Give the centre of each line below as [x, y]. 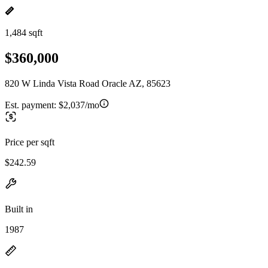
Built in [19, 209]
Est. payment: [32, 105]
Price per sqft [30, 142]
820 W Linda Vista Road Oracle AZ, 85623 [88, 83]
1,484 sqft [24, 33]
